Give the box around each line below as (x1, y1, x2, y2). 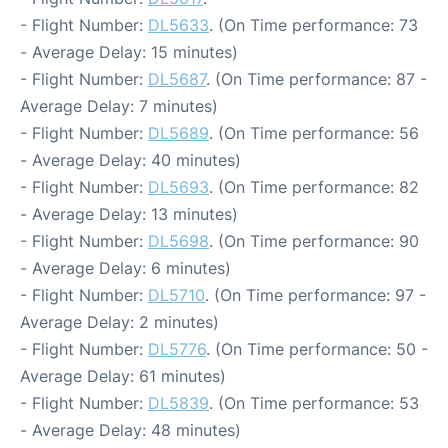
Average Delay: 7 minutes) (20, 96, 218, 116)
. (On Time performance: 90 (209, 231, 419, 251)
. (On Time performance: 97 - (205, 285, 426, 305)
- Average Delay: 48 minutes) (20, 420, 241, 440)
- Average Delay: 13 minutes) (20, 204, 238, 224)
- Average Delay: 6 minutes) (20, 258, 231, 278)
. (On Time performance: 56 (209, 123, 419, 143)
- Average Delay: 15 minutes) (20, 42, 238, 62)
